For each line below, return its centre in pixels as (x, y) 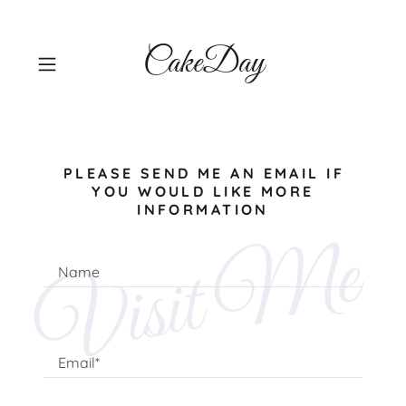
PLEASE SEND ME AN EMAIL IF (204, 173)
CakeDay (203, 64)
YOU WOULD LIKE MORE (203, 191)
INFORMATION (203, 209)
